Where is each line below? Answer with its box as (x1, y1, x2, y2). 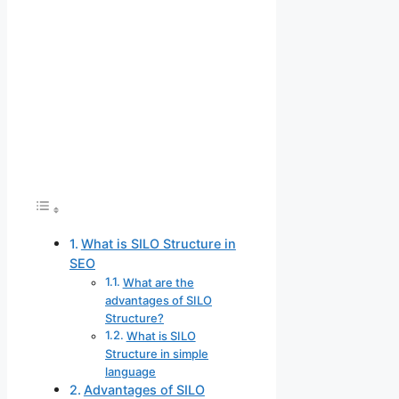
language (105, 364, 156, 379)
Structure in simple (105, 346, 208, 362)
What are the (122, 275, 194, 290)
